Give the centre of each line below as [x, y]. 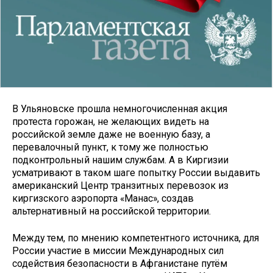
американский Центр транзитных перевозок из [120, 185]
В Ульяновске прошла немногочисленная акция [120, 108]
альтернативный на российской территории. [112, 211]
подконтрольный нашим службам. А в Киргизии [120, 160]
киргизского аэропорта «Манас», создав [103, 198]
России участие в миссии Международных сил [118, 251]
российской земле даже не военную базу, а [111, 134]
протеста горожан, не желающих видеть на [111, 121]
